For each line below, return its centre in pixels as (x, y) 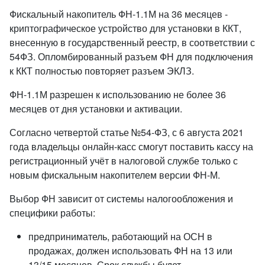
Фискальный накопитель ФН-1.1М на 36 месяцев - (119, 14)
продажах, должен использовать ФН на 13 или (130, 251)
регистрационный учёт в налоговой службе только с (124, 161)
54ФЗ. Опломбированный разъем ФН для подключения (131, 56)
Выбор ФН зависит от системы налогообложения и (121, 198)
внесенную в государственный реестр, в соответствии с (132, 42)
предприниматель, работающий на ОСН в (120, 236)
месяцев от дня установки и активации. (96, 109)
